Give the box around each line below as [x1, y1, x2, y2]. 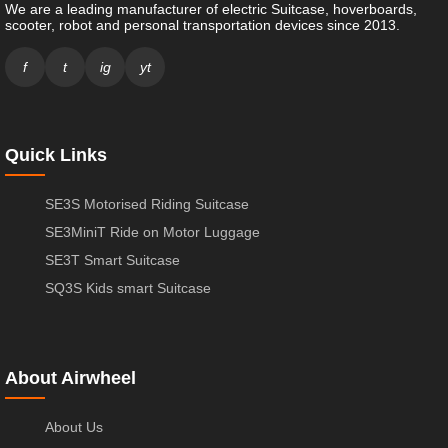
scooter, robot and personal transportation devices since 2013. [5, 16, 400, 33]
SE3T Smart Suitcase [45, 251, 180, 268]
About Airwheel [5, 367, 136, 388]
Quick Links [5, 144, 107, 165]
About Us [45, 418, 103, 435]
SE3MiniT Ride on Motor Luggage [45, 223, 260, 240]
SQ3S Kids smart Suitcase [45, 279, 211, 296]
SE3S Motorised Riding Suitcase [45, 195, 249, 212]
